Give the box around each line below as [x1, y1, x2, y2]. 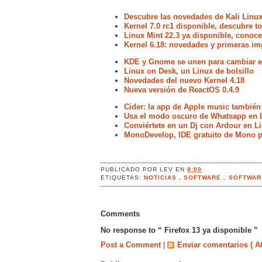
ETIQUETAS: [101, 174, 144, 181]
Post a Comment [101, 240, 163, 249]
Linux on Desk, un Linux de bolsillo [124, 67, 254, 76]
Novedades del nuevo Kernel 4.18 [124, 76, 244, 85]
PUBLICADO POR [101, 166, 160, 173]
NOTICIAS [144, 174, 180, 181]
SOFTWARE [184, 174, 224, 181]
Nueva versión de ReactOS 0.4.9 [124, 85, 239, 95]
